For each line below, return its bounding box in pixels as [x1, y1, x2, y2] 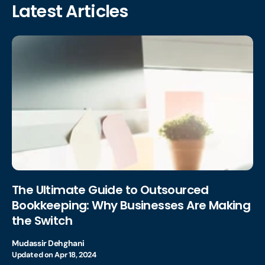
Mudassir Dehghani [12, 238, 85, 249]
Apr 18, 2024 [54, 250, 96, 260]
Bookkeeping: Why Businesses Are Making [12, 197, 251, 214]
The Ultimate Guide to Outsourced [12, 182, 209, 199]
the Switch [12, 212, 73, 230]
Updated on [12, 250, 55, 260]
